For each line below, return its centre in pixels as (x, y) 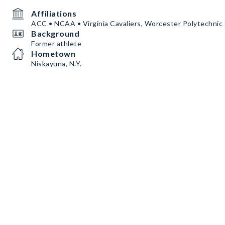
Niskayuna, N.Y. (57, 64)
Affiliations (54, 13)
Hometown (53, 53)
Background (55, 33)
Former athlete (56, 43)
